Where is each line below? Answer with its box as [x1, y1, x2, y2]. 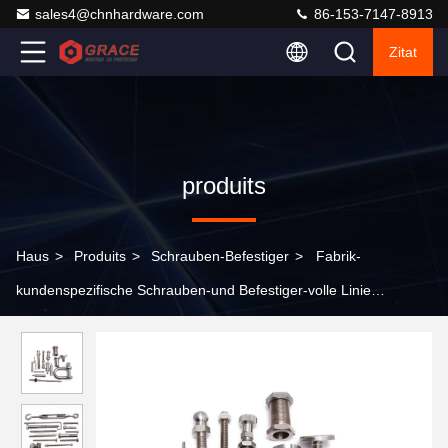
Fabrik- [316, 248, 361, 264]
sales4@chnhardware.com [35, 6, 204, 22]
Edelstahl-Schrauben [16, 316, 148, 332]
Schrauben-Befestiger [151, 248, 289, 264]
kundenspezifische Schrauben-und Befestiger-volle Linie [16, 282, 371, 298]
